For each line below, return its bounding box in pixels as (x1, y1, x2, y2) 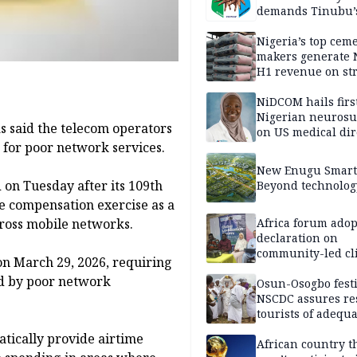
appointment (257, 139, 328, 155)
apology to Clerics (257, 18, 355, 34)
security (257, 321, 302, 337)
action (257, 261, 291, 277)
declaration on (257, 230, 338, 246)
